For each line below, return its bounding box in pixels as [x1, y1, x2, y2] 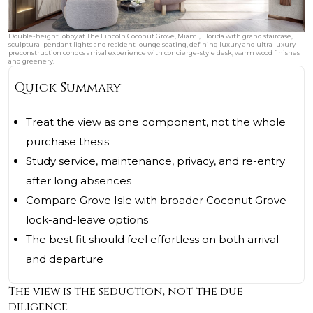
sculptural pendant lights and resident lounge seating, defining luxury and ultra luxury [8, 41, 296, 49]
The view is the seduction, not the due [8, 284, 243, 300]
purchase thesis [26, 135, 109, 149]
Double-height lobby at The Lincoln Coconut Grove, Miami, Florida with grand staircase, [8, 32, 293, 41]
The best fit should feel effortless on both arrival [26, 233, 279, 247]
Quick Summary [15, 79, 121, 97]
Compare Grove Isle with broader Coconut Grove [26, 194, 286, 208]
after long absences [26, 174, 131, 188]
